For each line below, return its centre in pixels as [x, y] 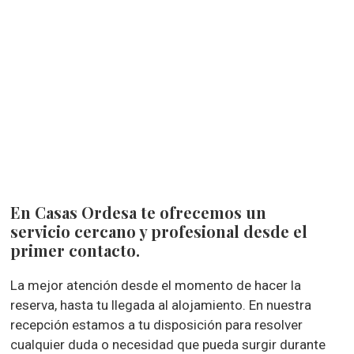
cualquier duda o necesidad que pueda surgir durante [168, 345]
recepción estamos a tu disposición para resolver [157, 325]
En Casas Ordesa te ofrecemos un [139, 212]
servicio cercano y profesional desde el [159, 231]
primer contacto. [75, 250]
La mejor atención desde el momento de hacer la [156, 285]
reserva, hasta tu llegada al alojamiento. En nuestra [161, 305]
